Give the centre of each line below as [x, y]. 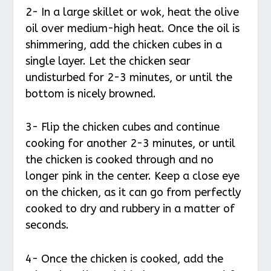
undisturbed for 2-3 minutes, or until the [129, 77]
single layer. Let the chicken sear [108, 61]
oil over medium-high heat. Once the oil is [133, 28]
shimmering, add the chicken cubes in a [124, 44]
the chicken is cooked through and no [120, 160]
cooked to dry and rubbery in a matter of [130, 209]
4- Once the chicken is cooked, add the [125, 259]
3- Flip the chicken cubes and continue [123, 127]
